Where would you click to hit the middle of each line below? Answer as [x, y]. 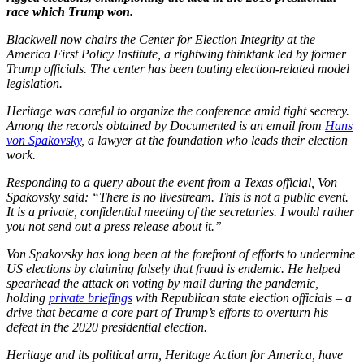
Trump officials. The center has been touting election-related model [178, 68]
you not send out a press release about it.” [114, 226]
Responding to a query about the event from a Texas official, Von [172, 182]
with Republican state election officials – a [242, 297]
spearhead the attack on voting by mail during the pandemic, [162, 283]
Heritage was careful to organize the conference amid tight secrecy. [178, 110]
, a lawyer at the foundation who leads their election [214, 140]
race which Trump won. [70, 11]
